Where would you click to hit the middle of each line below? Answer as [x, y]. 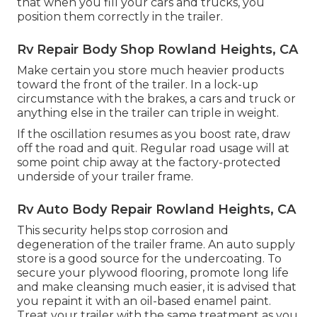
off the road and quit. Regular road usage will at [153, 148]
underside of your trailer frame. [105, 176]
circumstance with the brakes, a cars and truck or [156, 98]
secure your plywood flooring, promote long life [153, 272]
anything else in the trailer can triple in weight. [148, 113]
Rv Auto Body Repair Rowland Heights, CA [156, 209]
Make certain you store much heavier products [150, 70]
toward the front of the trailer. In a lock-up [138, 84]
